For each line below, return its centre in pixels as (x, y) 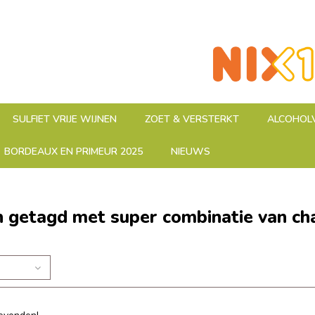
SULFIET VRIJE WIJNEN (65, 119)
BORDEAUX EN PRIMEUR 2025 (73, 152)
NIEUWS (191, 152)
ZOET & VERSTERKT (192, 119)
